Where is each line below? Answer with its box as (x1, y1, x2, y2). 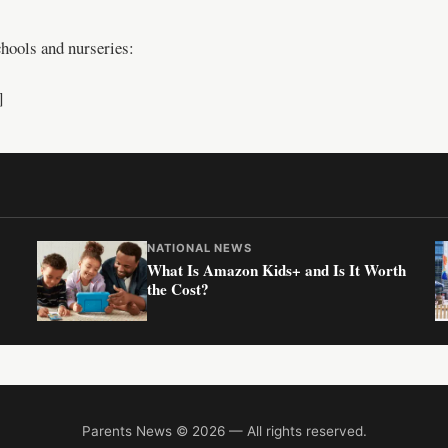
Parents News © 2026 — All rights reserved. (81, 422, 367, 439)
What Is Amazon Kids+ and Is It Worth (147, 259, 407, 282)
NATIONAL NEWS (147, 241, 252, 256)
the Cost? (147, 278, 210, 301)
